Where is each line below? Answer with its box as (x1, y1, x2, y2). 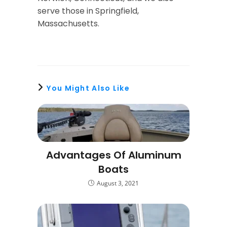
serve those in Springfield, (37, 5, 139, 17)
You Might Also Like (47, 83, 130, 93)
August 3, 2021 (97, 179, 139, 187)
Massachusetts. (37, 18, 99, 29)
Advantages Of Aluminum (46, 148, 181, 162)
